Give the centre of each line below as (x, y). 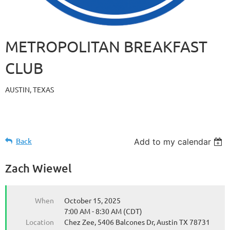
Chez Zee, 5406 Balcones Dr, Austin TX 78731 (137, 222)
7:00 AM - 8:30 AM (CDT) (103, 211)
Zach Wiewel (39, 168)
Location (40, 222)
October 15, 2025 (92, 200)
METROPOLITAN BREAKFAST (106, 46)
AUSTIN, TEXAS (30, 89)
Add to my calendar (173, 141)
